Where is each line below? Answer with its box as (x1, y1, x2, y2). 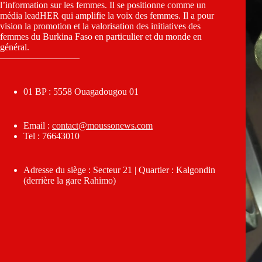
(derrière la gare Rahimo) (23, 175, 116, 185)
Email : (23, 120, 52, 130)
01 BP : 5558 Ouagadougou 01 (23, 86, 139, 96)
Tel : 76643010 (23, 130, 80, 141)
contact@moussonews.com (52, 120, 153, 130)
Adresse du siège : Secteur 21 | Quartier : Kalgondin (23, 164, 215, 175)
